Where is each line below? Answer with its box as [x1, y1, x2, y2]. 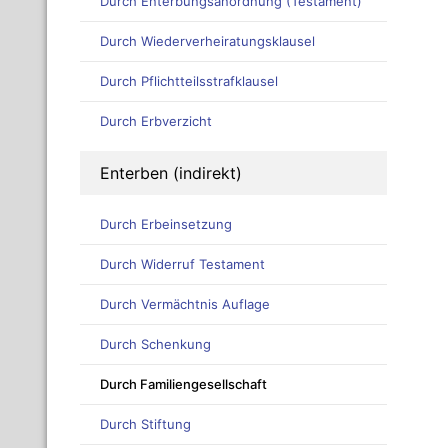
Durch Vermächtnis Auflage [100, 296, 270, 313]
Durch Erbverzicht [100, 113, 212, 130]
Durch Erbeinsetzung [100, 216, 232, 233]
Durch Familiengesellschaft [100, 376, 267, 393]
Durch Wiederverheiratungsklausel [100, 33, 315, 50]
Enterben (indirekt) [100, 163, 242, 184]
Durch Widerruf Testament [100, 256, 265, 273]
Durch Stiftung [100, 416, 191, 433]
